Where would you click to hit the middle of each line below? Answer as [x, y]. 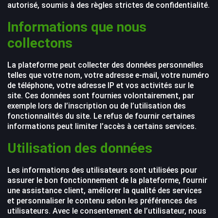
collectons [40, 43]
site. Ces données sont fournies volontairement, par [101, 96]
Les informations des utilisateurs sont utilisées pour [102, 170]
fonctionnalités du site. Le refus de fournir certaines [101, 116]
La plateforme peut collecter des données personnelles [105, 65]
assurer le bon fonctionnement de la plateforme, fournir [107, 180]
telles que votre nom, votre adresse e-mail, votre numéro [108, 75]
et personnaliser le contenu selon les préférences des [102, 201]
